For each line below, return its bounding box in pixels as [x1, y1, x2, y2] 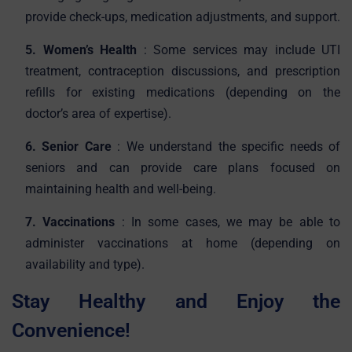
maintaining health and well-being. [25, 181, 216, 196]
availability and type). [25, 256, 145, 272]
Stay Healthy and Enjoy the [12, 289, 340, 313]
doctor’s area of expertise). [25, 105, 171, 121]
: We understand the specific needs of [111, 138, 341, 154]
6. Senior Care [25, 138, 112, 154]
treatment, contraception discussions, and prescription [25, 63, 340, 79]
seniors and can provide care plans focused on [25, 159, 340, 175]
